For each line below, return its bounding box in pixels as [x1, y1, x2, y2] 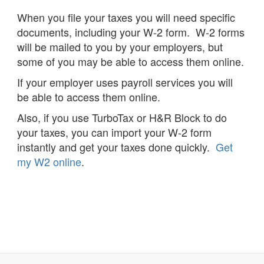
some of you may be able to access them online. [17, 54, 247, 70]
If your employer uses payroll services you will [17, 74, 233, 90]
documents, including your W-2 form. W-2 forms [17, 24, 245, 40]
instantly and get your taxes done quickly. [17, 139, 216, 155]
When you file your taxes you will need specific [17, 9, 235, 25]
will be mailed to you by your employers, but [17, 39, 223, 55]
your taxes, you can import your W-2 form [17, 124, 212, 140]
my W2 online [17, 154, 81, 170]
